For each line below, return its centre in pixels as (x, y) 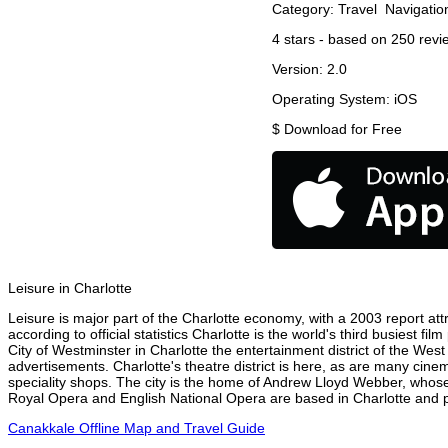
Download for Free (343, 129)
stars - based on (335, 39)
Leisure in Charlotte (70, 288)
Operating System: (333, 99)
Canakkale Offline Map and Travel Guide (136, 428)
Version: (299, 69)
